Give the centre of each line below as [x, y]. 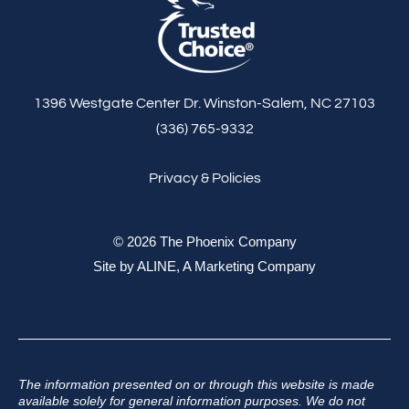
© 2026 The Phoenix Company [204, 241]
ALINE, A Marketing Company [226, 266]
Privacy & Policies [204, 178]
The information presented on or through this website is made [196, 384]
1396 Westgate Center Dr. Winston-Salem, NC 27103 [204, 103]
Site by [115, 266]
